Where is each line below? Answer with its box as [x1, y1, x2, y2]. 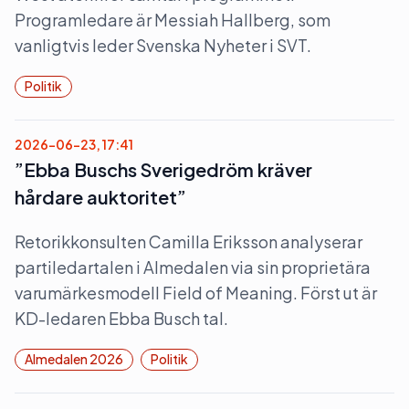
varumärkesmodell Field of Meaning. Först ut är [15, 282, 377, 303]
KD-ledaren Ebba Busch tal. [15, 308, 228, 329]
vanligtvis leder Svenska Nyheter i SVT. [15, 35, 311, 56]
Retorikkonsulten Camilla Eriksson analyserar [15, 231, 362, 252]
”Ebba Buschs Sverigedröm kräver [15, 158, 312, 181]
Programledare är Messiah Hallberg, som [15, 9, 330, 30]
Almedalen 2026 [25, 351, 123, 367]
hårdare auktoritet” [15, 185, 186, 208]
